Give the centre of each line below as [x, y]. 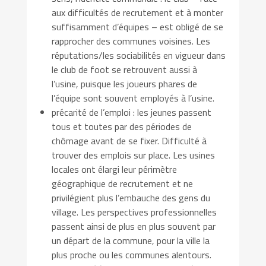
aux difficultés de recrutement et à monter [138, 12]
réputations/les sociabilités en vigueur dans [139, 55]
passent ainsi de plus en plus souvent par [134, 226]
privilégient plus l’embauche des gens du [131, 197]
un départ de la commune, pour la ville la [131, 240]
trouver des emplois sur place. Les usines [134, 155]
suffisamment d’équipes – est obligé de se [138, 26]
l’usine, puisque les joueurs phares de [125, 83]
